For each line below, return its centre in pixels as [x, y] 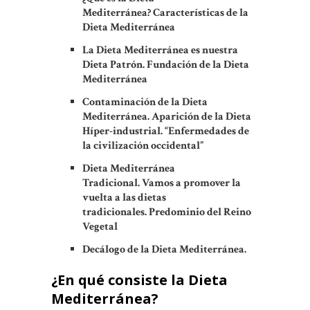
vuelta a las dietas [124, 198]
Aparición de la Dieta [201, 117]
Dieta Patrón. [115, 65]
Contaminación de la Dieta [145, 102]
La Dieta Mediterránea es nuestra [160, 51]
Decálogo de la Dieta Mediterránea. [165, 250]
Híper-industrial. [124, 131]
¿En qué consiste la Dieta [139, 280]
